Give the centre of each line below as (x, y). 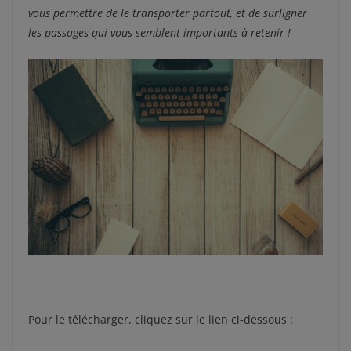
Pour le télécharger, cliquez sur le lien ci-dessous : (161, 319)
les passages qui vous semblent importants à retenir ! (159, 33)
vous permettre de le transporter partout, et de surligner (168, 13)
